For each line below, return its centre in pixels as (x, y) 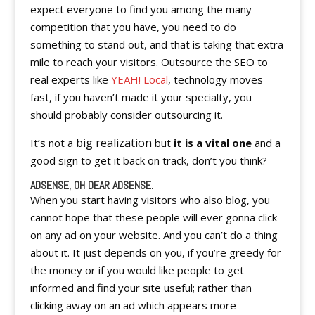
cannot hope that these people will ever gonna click (153, 217)
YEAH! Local (139, 79)
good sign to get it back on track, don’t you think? (148, 160)
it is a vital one (212, 143)
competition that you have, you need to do (133, 27)
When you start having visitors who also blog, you (150, 200)
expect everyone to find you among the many (141, 9)
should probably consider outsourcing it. (126, 115)
